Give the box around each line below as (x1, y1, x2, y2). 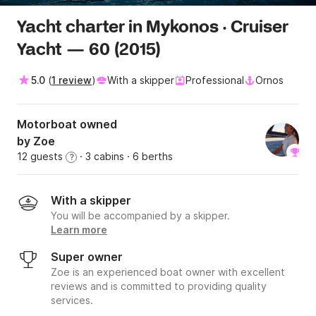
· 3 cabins (77, 150, 124, 163)
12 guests (17, 150, 66, 163)
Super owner (51, 250, 123, 265)
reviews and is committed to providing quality (51, 280, 267, 293)
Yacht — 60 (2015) (17, 39, 162, 62)
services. (51, 294, 93, 307)
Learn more (51, 224, 107, 236)
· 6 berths (124, 150, 173, 163)
